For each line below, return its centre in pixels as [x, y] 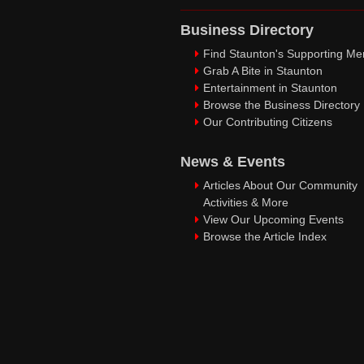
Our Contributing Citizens [268, 122]
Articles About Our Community [280, 185]
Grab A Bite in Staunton [263, 71]
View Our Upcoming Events [273, 219]
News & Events [233, 162]
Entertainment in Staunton [270, 88]
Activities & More [246, 202]
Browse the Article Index [265, 236]
